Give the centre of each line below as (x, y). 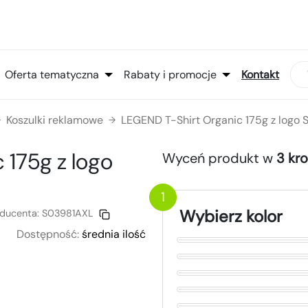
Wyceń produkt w (219, 158)
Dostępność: (48, 234)
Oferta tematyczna (52, 74)
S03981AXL (68, 213)
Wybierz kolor (231, 217)
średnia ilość (114, 234)
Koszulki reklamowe (55, 120)
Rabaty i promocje (170, 74)
